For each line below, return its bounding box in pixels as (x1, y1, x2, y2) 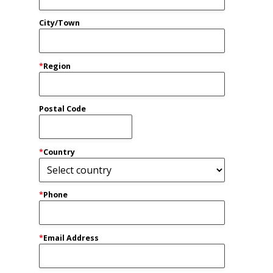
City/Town (39, 18, 80, 28)
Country (43, 146, 75, 157)
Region (43, 60, 71, 71)
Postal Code (39, 104, 86, 114)
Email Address (43, 232, 99, 243)
